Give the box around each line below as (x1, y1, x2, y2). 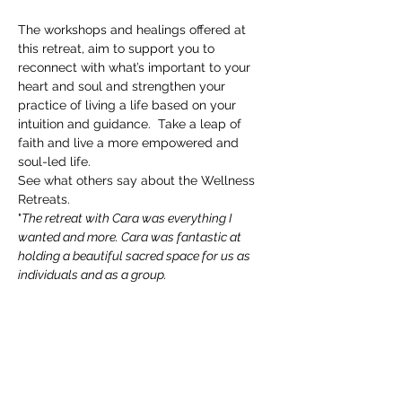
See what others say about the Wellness (18, 173, 258, 188)
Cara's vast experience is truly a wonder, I (18, 343, 248, 357)
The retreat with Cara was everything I (22, 211, 234, 225)
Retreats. (18, 192, 70, 206)
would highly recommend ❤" (18, 362, 176, 376)
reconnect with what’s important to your (18, 60, 254, 74)
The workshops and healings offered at (18, 22, 249, 37)
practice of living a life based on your (18, 98, 240, 112)
